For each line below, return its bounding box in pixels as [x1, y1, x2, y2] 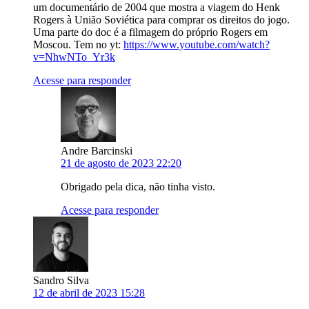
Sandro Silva [33, 275, 89, 287]
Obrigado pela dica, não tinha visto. [61, 181, 215, 193]
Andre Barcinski [61, 145, 132, 157]
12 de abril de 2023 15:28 [33, 287, 145, 299]
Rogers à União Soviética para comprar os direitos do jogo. [33, 14, 290, 26]
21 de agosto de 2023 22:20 [61, 157, 181, 170]
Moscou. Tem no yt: [33, 39, 123, 51]
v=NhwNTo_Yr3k [33, 51, 115, 63]
